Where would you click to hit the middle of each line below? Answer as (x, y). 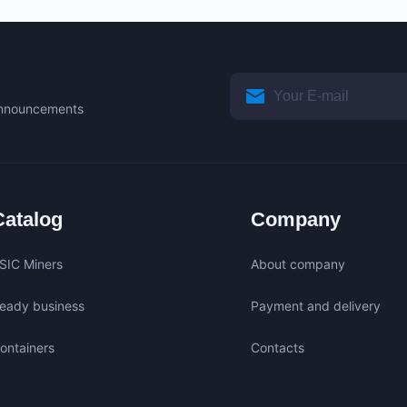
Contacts (278, 347)
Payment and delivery (316, 306)
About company (298, 264)
